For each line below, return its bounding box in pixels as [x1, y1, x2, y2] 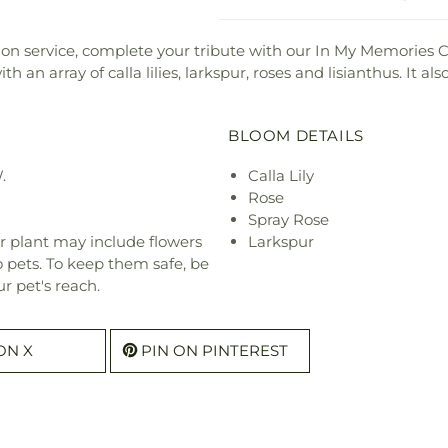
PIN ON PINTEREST [141, 340, 288, 360]
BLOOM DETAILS [228, 125, 364, 145]
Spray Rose [248, 209, 329, 229]
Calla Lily [248, 165, 314, 185]
